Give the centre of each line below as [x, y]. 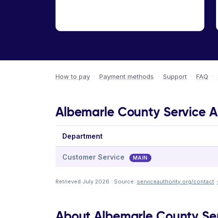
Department [82, 136]
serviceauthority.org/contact [175, 182]
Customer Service [94, 157]
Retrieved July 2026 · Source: [96, 182]
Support [175, 76]
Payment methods [127, 76]
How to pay [73, 76]
